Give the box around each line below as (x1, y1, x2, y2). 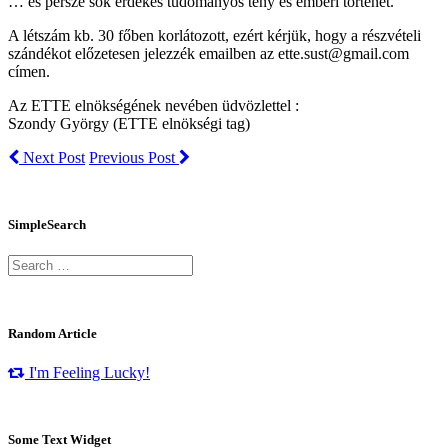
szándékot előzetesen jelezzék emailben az (8, 44, 278, 62)
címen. (8, 62, 50, 80)
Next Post (19, 148, 85, 166)
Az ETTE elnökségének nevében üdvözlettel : (8, 96, 299, 114)
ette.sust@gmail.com (278, 44, 409, 62)
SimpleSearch (8, 216, 86, 232)
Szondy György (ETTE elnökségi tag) (8, 114, 250, 132)
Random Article (8, 325, 97, 341)
